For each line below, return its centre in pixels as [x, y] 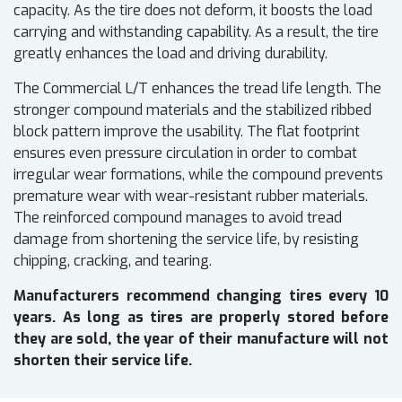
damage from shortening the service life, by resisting [186, 240]
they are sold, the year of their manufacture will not [201, 339]
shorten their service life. [103, 361]
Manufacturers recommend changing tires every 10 [201, 296]
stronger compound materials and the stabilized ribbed [192, 110]
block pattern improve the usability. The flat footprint [187, 132]
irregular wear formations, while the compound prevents [198, 175]
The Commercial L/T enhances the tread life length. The [197, 89]
